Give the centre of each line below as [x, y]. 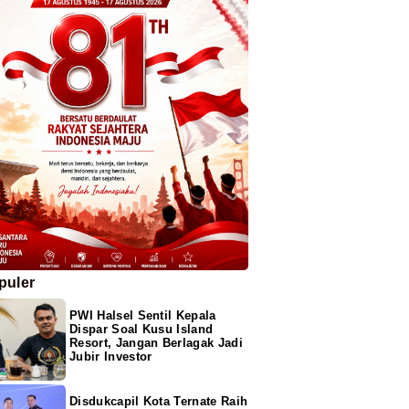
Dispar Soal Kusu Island [142, 330]
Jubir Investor [111, 357]
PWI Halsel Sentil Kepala [143, 316]
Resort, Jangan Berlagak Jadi [156, 343]
